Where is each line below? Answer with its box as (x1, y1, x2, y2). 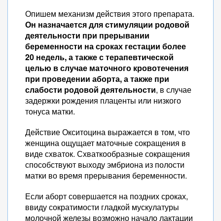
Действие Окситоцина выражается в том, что (25, 126, 190, 138)
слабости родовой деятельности (25, 84, 156, 95)
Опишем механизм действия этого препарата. (25, 8, 194, 19)
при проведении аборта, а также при (25, 73, 169, 84)
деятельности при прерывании (25, 30, 149, 41)
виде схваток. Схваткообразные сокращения (25, 148, 190, 159)
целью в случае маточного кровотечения (25, 62, 188, 74)
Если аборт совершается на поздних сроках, (25, 190, 188, 202)
